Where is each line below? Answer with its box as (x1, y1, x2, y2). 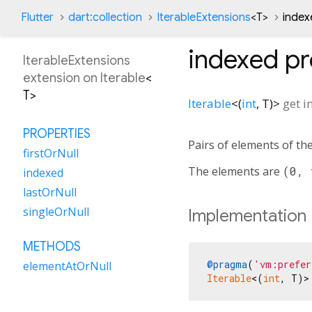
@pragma (207, 257, 247, 271)
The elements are (188, 163, 283, 179)
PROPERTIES (23, 126, 91, 141)
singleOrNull (23, 204, 89, 219)
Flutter (21, 10, 54, 24)
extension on (23, 70, 100, 86)
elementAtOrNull (23, 258, 111, 274)
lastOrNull (23, 185, 77, 200)
